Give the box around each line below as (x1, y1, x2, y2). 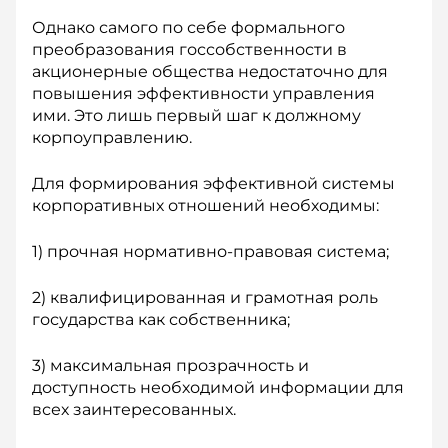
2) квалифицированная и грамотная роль (32, 288, 378, 307)
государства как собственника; (32, 310, 290, 329)
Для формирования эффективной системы (32, 174, 395, 193)
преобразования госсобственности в (32, 40, 347, 59)
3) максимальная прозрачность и (32, 356, 309, 375)
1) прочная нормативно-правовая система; (32, 242, 389, 261)
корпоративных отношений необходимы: (32, 196, 379, 215)
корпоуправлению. (32, 128, 192, 147)
